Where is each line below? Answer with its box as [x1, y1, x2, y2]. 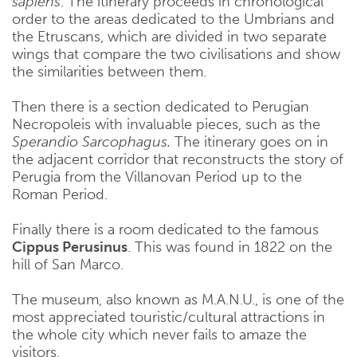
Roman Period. [12, 186, 108, 203]
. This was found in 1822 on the [127, 238, 332, 256]
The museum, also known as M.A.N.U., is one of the [12, 291, 344, 308]
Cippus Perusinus [12, 238, 127, 256]
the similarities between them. [12, 63, 206, 80]
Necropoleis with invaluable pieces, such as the [12, 116, 320, 133]
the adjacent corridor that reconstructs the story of [12, 151, 343, 168]
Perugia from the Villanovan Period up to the [12, 168, 302, 186]
